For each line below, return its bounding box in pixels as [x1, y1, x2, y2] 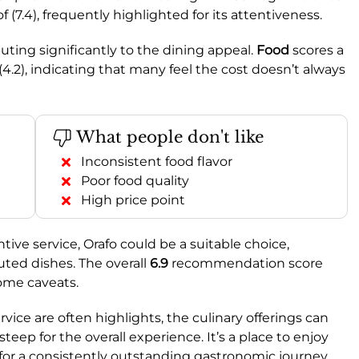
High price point [81, 192, 185, 208]
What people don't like [72, 127, 264, 147]
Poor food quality [81, 172, 189, 188]
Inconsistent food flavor [81, 153, 232, 169]
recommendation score [168, 255, 323, 271]
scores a [289, 42, 344, 58]
